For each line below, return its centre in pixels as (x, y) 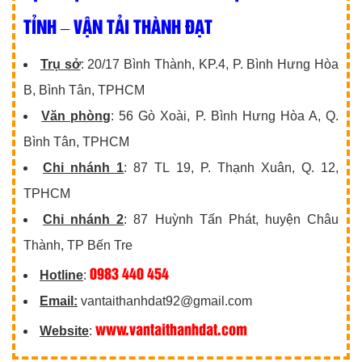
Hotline (61, 275)
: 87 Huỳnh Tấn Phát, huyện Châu (232, 219)
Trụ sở (60, 64)
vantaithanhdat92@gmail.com (165, 301)
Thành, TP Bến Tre (78, 245)
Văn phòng (76, 116)
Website (64, 330)
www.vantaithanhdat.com (171, 328)
